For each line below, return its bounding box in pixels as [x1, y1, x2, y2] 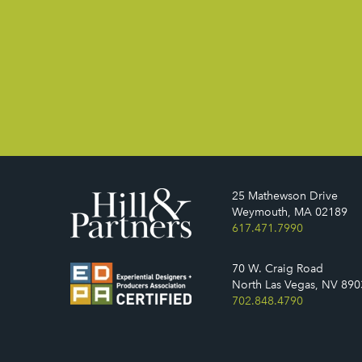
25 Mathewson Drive [232, 189, 338, 203]
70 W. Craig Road [232, 262, 323, 276]
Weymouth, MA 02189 [232, 205, 347, 219]
